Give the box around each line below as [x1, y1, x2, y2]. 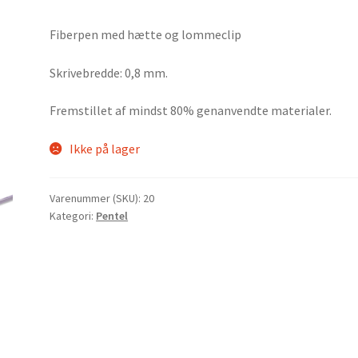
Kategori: [50, 208, 97, 223]
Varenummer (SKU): [50, 190, 144, 205]
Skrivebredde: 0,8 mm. [50, 64, 169, 81]
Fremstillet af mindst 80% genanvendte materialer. [50, 102, 332, 119]
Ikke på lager [69, 140, 140, 157]
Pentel [96, 208, 129, 223]
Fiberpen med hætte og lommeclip [50, 26, 242, 42]
